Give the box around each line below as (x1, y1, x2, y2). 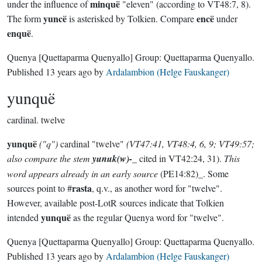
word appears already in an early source (7, 167, 160, 180)
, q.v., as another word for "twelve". (92, 182, 222, 194)
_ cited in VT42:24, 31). (132, 152, 224, 164)
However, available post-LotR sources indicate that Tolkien (7, 196, 224, 209)
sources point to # (7, 182, 72, 194)
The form (7, 12, 43, 25)
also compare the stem (7, 152, 92, 164)
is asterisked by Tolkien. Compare (67, 12, 196, 25)
